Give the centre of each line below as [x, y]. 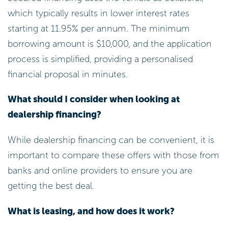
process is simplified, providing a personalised [100, 59]
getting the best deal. [51, 186]
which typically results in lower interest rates [98, 13]
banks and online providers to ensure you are [100, 171]
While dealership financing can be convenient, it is [111, 140]
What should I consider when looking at [94, 99]
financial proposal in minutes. [68, 74]
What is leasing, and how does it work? [91, 211]
